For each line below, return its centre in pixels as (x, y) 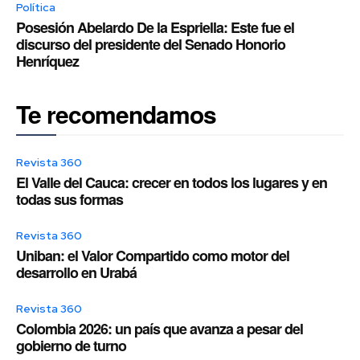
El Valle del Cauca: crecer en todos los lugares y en (172, 183)
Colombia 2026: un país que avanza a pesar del (160, 329)
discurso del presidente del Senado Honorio (151, 45)
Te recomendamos (116, 114)
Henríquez (47, 61)
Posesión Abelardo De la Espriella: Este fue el (155, 28)
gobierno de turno (71, 346)
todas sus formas (70, 200)
